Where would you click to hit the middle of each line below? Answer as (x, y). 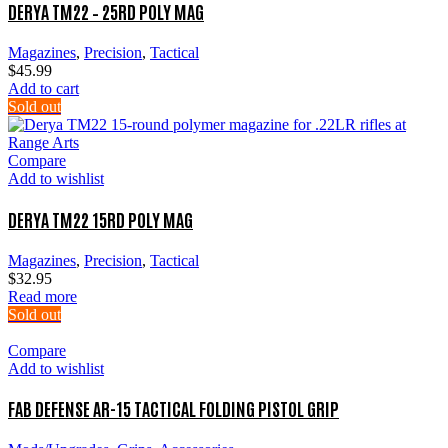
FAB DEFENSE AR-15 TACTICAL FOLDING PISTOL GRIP (173, 408)
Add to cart (43, 89)
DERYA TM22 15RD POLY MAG (100, 218)
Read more (42, 296)
